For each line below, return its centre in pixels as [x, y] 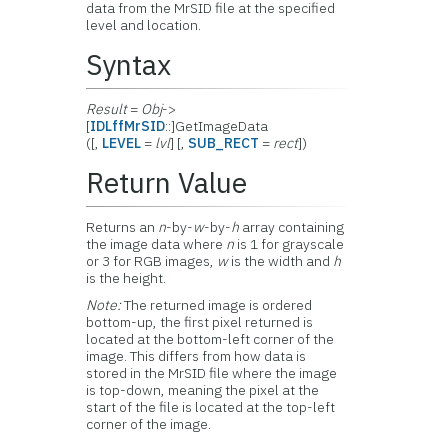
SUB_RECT [224, 143]
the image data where [156, 244]
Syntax [129, 64]
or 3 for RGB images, [152, 261]
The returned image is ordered [218, 305]
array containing [293, 227]
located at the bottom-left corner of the [210, 339]
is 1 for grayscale [289, 244]
